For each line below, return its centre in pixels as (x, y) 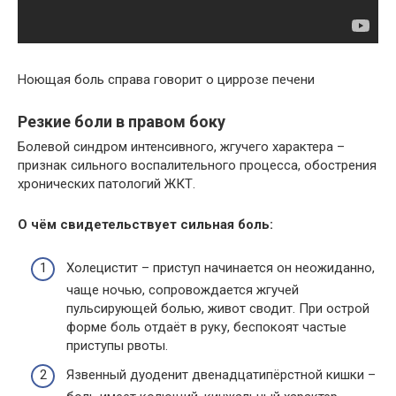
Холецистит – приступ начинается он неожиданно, (221, 267)
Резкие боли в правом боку (122, 122)
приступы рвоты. (117, 345)
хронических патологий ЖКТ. (107, 184)
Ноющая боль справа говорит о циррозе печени (166, 80)
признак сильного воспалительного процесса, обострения (197, 165)
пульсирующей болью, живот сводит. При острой (218, 308)
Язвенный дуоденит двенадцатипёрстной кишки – (221, 375)
